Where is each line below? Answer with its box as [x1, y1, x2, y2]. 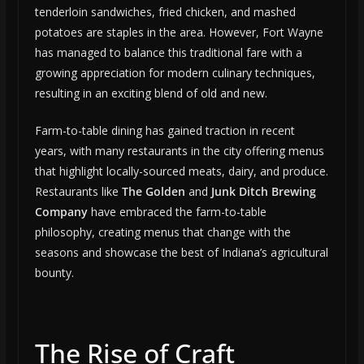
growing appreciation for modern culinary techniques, [34, 65, 315, 81]
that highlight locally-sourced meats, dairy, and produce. [34, 163, 328, 180]
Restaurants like [34, 184, 122, 200]
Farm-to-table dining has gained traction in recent [34, 123, 295, 139]
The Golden [121, 184, 185, 200]
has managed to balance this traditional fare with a [34, 45, 302, 61]
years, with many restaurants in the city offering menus [34, 143, 324, 159]
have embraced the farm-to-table [87, 204, 266, 220]
